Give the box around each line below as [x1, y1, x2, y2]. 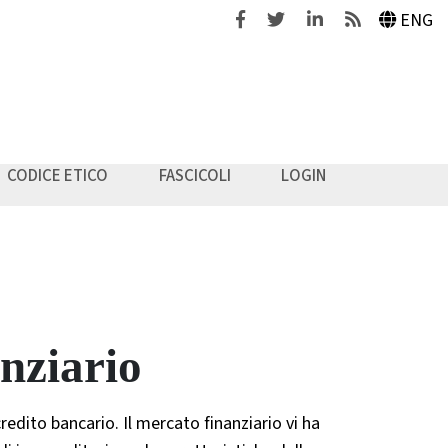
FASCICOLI [158, 163, 231, 188]
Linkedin [305, 6, 368, 32]
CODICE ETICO [6, 163, 108, 188]
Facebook [234, 6, 306, 32]
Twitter [265, 6, 322, 32]
